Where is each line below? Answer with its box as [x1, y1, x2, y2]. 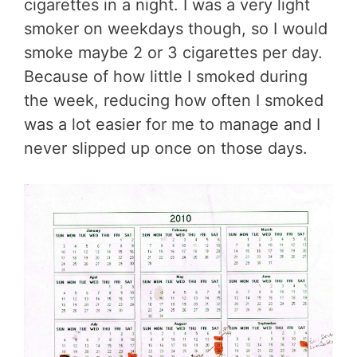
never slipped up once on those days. [24, 138, 308, 158]
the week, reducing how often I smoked [24, 90, 324, 110]
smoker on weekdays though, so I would [24, 18, 328, 38]
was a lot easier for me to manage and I [24, 114, 320, 134]
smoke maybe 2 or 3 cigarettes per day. [24, 42, 323, 62]
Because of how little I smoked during [24, 66, 308, 86]
